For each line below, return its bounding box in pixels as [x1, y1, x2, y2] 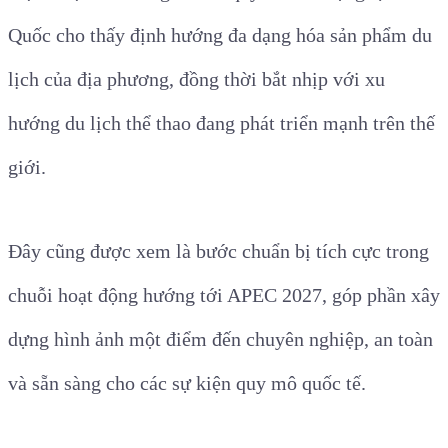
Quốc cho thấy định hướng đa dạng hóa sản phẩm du [8, 24, 432, 46]
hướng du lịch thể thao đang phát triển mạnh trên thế [8, 112, 435, 134]
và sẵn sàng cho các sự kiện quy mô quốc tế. [8, 372, 366, 394]
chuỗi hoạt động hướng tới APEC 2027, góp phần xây [8, 284, 440, 306]
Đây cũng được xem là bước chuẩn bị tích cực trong [8, 240, 429, 262]
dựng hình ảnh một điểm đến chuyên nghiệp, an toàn [8, 328, 433, 350]
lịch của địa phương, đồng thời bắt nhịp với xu [8, 68, 385, 90]
